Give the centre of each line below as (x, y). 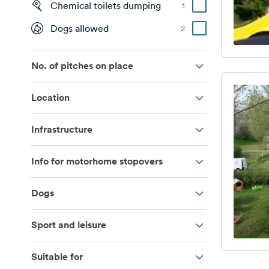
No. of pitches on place (82, 66)
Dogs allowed (80, 28)
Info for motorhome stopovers (97, 161)
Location (50, 98)
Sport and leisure (69, 225)
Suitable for (57, 257)
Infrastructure (62, 129)
